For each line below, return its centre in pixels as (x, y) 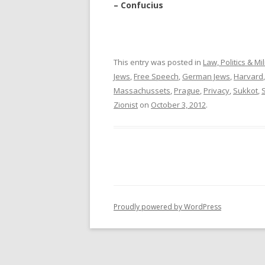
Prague (187, 90)
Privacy (216, 90)
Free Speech (156, 76)
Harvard (248, 76)
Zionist (126, 104)
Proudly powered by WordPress (167, 206)
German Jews (206, 76)
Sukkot (245, 90)
